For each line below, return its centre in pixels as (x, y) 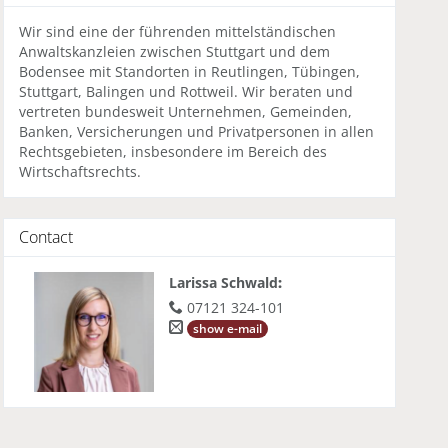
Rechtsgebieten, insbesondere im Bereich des (172, 151)
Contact (45, 236)
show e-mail (227, 328)
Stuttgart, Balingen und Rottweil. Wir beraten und (185, 91)
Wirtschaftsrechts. (79, 171)
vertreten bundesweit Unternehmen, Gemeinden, (185, 111)
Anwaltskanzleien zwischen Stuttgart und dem (174, 51)
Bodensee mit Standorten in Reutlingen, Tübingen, (189, 71)
